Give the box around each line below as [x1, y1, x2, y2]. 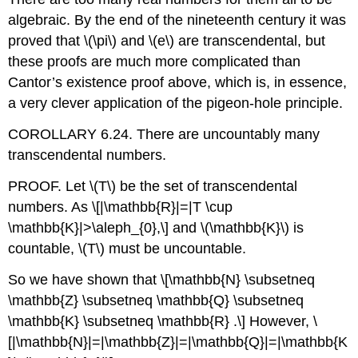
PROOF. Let [8, 177, 90, 194]
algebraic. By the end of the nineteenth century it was [8, 12, 347, 29]
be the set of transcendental [116, 177, 298, 194]
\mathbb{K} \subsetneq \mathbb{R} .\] [8, 312, 246, 329]
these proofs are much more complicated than [8, 54, 301, 70]
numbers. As [8, 198, 93, 215]
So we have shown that [8, 271, 161, 288]
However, [245, 312, 314, 329]
